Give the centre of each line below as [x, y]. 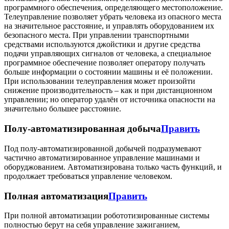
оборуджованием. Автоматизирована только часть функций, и [113, 167]
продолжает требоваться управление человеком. [88, 176]
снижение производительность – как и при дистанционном [108, 90]
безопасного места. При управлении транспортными [97, 35]
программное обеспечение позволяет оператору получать [105, 63]
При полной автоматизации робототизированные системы [107, 216]
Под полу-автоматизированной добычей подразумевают [103, 148]
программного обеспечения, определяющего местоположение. [113, 8]
